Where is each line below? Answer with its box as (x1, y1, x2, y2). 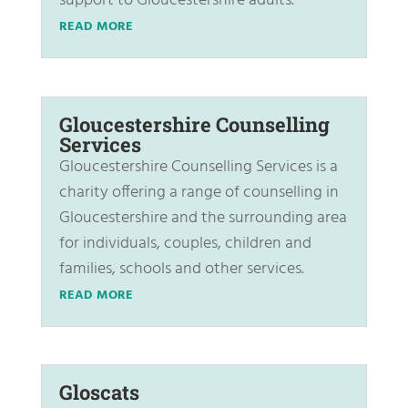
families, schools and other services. (58, 255, 304, 282)
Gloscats (58, 378, 139, 405)
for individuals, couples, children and (58, 229, 311, 257)
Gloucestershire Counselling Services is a (58, 153, 338, 180)
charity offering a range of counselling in (58, 178, 339, 206)
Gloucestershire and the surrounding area (58, 204, 347, 231)
